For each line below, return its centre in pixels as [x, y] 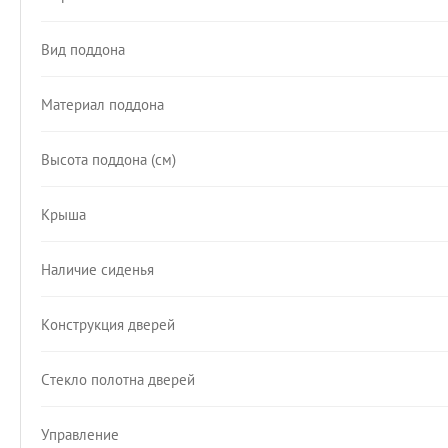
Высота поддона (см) [108, 159]
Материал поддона [102, 104]
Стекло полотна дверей [118, 379]
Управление [80, 434]
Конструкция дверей [108, 324]
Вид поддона [83, 49]
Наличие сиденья [97, 269]
